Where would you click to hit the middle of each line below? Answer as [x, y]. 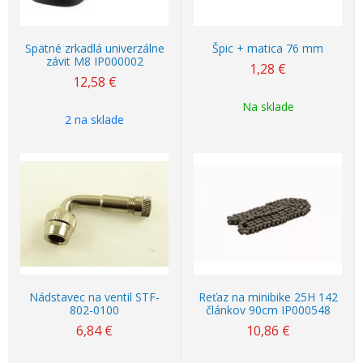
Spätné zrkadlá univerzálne [94, 48]
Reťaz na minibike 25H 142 [268, 297]
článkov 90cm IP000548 [268, 310]
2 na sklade [94, 120]
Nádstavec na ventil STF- [94, 297]
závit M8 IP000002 [94, 61]
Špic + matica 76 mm [268, 48]
